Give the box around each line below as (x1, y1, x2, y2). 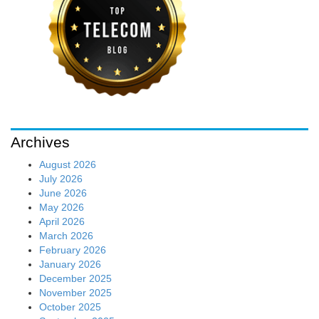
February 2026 (39, 244, 106, 256)
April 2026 (39, 215, 85, 227)
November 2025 (39, 286, 112, 298)
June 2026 (39, 187, 87, 199)
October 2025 (39, 300, 101, 313)
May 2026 (39, 201, 84, 213)
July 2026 (39, 172, 83, 184)
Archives (11, 133, 70, 150)
